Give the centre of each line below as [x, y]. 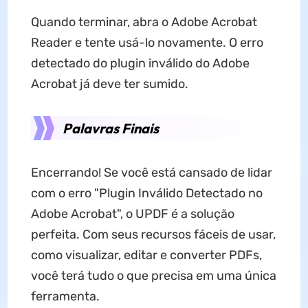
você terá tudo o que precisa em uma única [153, 275]
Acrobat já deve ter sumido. [109, 84]
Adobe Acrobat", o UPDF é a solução [132, 213]
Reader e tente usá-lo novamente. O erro [147, 42]
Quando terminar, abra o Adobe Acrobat [144, 22]
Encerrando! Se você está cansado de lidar [151, 172]
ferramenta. [65, 296]
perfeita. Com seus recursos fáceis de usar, [153, 234]
